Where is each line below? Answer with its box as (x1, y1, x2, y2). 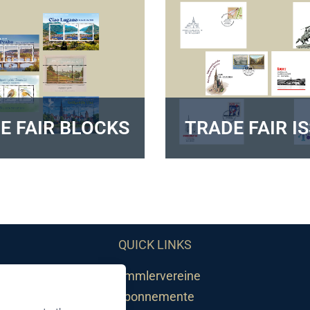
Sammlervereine (109, 268, 201, 283)
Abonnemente (116, 289, 194, 304)
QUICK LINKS (118, 237, 192, 252)
